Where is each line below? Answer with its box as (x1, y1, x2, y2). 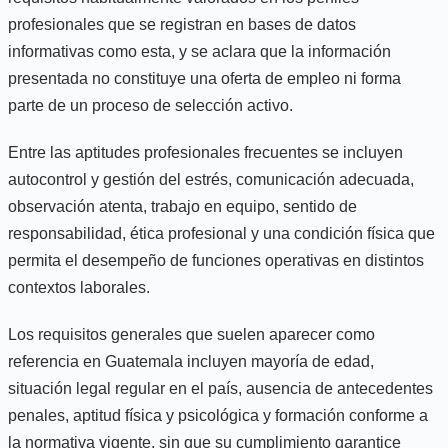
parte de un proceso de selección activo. (8, 96, 293, 114)
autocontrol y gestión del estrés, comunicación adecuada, (8, 170, 414, 188)
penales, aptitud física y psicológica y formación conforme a (8, 406, 428, 424)
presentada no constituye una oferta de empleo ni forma (8, 69, 401, 87)
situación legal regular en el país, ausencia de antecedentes (8, 379, 433, 397)
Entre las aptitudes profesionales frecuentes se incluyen (8, 143, 403, 161)
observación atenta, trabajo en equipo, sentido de (8, 197, 357, 215)
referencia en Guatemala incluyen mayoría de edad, (8, 352, 374, 370)
